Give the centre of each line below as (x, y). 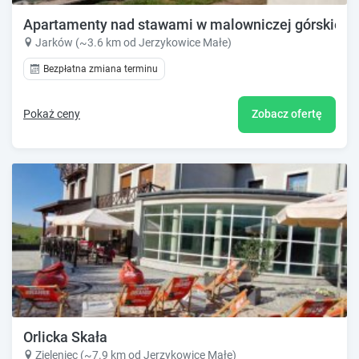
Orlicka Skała (65, 337)
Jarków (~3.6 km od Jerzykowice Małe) (133, 42)
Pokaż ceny (52, 114)
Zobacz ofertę (287, 114)
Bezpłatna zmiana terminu (101, 69)
